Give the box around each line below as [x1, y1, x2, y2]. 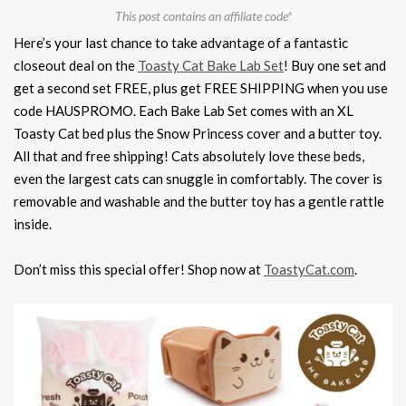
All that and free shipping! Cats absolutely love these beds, [14, 148, 364, 165]
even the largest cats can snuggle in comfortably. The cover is [14, 170, 382, 188]
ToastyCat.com [264, 261, 354, 278]
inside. [14, 216, 52, 233]
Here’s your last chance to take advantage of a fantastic [14, 34, 348, 52]
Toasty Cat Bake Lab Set [138, 57, 284, 74]
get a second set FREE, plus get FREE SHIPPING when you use [14, 80, 388, 97]
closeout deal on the [14, 57, 138, 74]
